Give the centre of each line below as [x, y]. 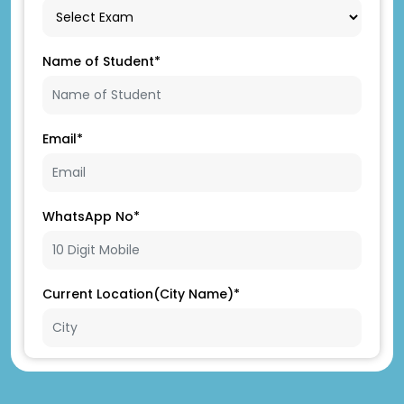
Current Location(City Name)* [141, 294]
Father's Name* [93, 371]
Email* [63, 138]
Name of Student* [101, 61]
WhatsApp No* [91, 216]
